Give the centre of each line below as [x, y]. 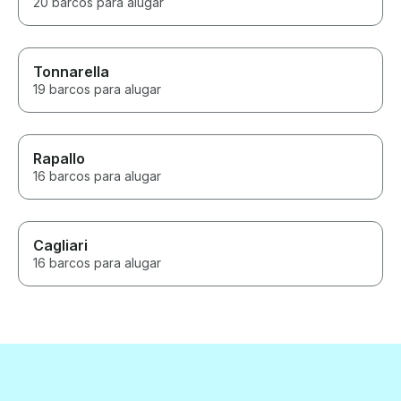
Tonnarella [71, 72]
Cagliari [60, 246]
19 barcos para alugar [97, 90]
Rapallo [59, 159]
